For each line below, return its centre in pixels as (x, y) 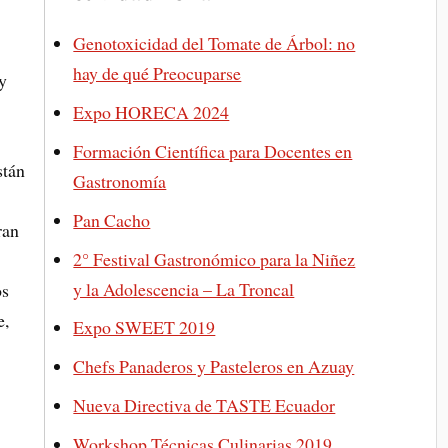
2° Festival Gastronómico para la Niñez (214, 258)
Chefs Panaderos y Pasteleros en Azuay (214, 366)
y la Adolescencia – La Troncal (184, 288)
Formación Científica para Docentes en (213, 150)
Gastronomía (120, 180)
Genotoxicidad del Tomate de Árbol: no (214, 42)
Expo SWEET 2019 (144, 327)
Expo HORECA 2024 (151, 111)
